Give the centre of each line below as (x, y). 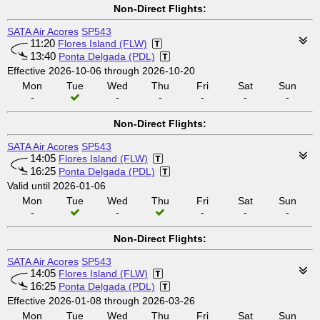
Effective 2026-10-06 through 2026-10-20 (101, 71)
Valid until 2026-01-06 (56, 186)
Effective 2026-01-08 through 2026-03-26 (101, 301)
